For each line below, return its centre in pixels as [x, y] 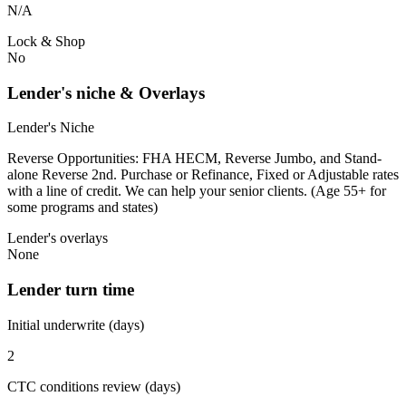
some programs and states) [82, 208]
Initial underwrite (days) [76, 324]
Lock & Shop [46, 41]
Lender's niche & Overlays [106, 92]
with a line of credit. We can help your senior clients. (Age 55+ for [197, 191]
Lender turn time [71, 290]
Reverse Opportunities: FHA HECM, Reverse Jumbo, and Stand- [194, 159]
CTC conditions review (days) [94, 386]
